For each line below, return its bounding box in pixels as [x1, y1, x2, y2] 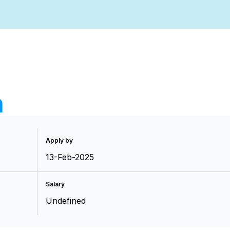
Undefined [46, 196, 86, 206]
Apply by [46, 137, 73, 144]
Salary [46, 180, 65, 188]
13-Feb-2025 [46, 152, 94, 162]
